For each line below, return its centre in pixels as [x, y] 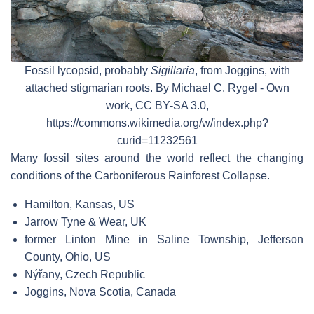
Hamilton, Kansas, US [80, 205]
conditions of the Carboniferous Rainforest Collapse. [140, 176]
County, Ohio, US [68, 257]
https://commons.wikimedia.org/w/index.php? [157, 123]
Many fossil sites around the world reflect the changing [157, 158]
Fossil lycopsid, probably [87, 71]
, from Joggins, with [242, 71]
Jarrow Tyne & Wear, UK [86, 222]
